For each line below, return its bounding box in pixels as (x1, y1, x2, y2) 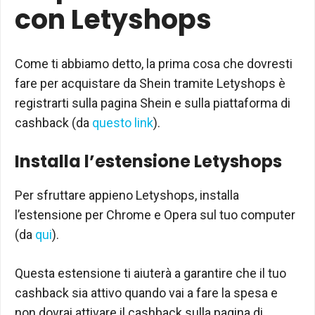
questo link (92, 115, 153, 130)
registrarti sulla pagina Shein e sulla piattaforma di (15, 95, 290, 110)
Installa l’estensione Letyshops (15, 149, 282, 173)
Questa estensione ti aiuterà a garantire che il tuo (15, 265, 286, 281)
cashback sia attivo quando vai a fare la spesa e (15, 285, 278, 300)
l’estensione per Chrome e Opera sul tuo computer (15, 207, 295, 222)
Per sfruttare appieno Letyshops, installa (15, 187, 239, 202)
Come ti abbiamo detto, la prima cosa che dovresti (15, 56, 292, 71)
